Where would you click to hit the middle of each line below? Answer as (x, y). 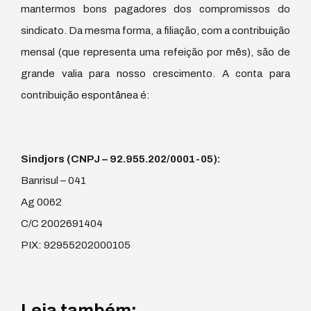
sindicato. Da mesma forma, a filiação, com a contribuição (155, 30)
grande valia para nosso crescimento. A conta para (155, 73)
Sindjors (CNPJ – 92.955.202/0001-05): (121, 159)
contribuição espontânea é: (85, 95)
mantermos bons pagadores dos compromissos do (155, 9)
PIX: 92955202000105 (76, 245)
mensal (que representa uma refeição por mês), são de (155, 52)
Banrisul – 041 (53, 180)
